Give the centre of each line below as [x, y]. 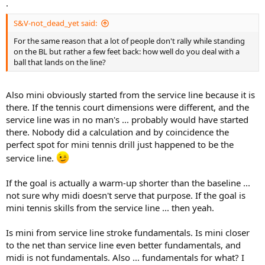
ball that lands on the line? [60, 62]
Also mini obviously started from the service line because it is [130, 94]
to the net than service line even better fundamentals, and [123, 245]
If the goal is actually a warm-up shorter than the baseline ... [128, 182]
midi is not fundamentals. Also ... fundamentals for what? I [125, 257]
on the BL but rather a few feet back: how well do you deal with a [127, 52]
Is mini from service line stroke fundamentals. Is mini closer [128, 232]
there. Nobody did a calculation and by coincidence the [117, 132]
